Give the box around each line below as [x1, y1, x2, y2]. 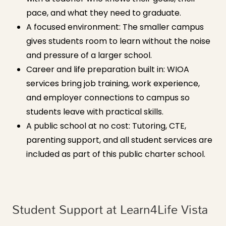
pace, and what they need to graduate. [26, 7, 181, 19]
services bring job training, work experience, [26, 78, 200, 90]
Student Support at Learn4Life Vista [12, 197, 208, 221]
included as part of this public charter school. [26, 148, 205, 160]
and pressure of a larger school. [26, 49, 152, 62]
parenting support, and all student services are [26, 134, 212, 146]
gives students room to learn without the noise [26, 35, 210, 47]
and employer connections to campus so [26, 92, 190, 104]
